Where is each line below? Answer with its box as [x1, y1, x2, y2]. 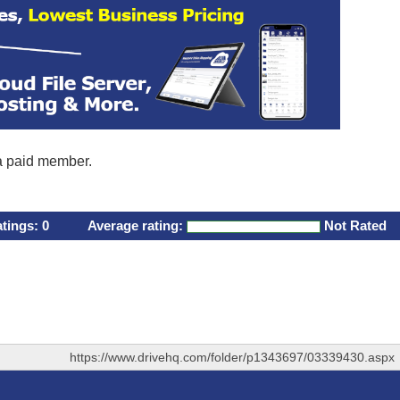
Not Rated [324, 217, 387, 233]
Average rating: [87, 217, 187, 233]
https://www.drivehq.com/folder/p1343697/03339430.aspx [70, 350, 395, 365]
